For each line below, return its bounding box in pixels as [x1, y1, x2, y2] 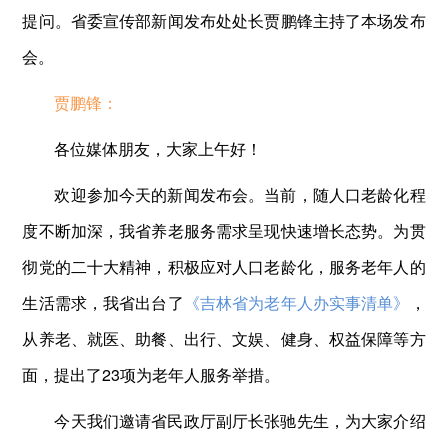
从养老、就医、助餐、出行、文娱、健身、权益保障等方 [22, 326, 426, 350]
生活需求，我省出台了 [22, 290, 184, 314]
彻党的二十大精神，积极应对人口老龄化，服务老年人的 [22, 254, 426, 278]
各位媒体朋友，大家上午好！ [54, 136, 263, 160]
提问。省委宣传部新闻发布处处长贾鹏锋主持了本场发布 [22, 8, 426, 32]
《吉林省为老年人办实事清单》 [183, 290, 410, 314]
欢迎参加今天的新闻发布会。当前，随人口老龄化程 [54, 182, 426, 206]
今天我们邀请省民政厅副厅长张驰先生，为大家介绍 [54, 408, 426, 432]
